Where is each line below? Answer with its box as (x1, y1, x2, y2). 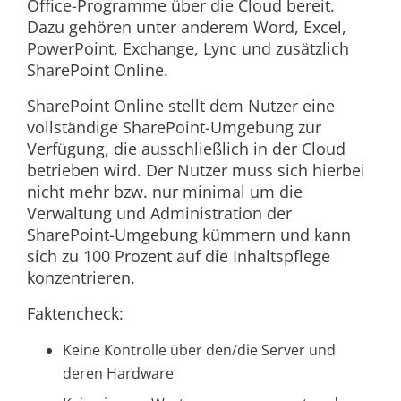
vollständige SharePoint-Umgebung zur (27, 116, 321, 139)
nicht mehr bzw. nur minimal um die (27, 181, 303, 203)
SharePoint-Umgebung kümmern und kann (27, 224, 351, 246)
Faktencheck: (27, 303, 124, 325)
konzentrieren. (27, 267, 135, 289)
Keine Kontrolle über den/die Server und (63, 340, 336, 361)
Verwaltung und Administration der (27, 202, 292, 225)
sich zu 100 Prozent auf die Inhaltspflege (27, 245, 330, 268)
